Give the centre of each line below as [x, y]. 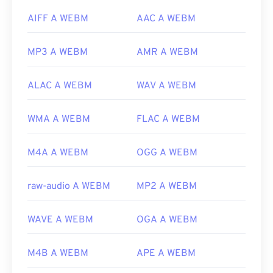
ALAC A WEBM [60, 86]
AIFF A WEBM [58, 19]
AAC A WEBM [166, 19]
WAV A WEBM [166, 86]
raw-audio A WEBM [69, 187]
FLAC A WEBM [168, 120]
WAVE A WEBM [60, 220]
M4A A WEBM [58, 153]
